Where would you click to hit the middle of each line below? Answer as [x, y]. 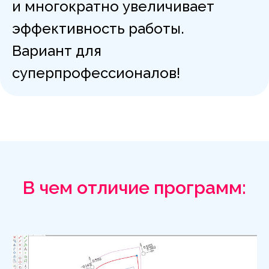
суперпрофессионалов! [96, 73]
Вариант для [57, 51]
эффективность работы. [98, 29]
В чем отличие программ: [134, 188]
